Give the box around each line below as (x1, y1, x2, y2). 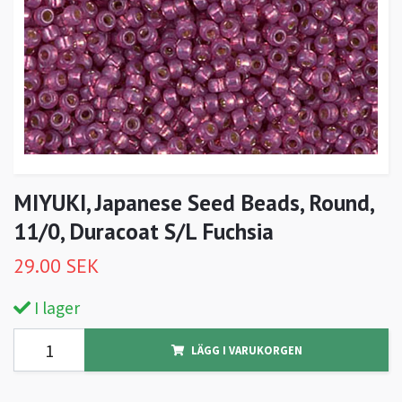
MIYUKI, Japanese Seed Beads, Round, (13, 188, 373, 218)
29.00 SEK (13, 253, 99, 279)
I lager (31, 297, 80, 319)
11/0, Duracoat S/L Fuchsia (13, 216, 274, 247)
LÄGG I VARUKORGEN (190, 343, 302, 358)
